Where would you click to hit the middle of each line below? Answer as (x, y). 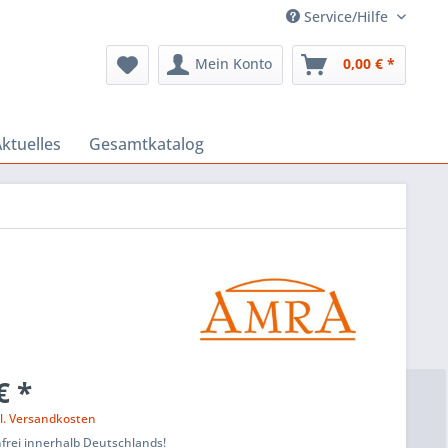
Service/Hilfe (346, 16)
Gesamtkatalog (146, 144)
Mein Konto (233, 63)
